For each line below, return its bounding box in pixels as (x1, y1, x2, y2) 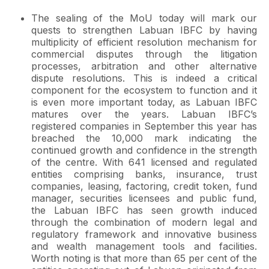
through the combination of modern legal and (31, 216, 257, 228)
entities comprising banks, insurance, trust (31, 168, 257, 180)
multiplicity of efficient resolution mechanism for (31, 36, 257, 48)
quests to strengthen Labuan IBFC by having (31, 24, 257, 36)
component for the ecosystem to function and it (31, 84, 257, 96)
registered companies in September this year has (31, 120, 257, 132)
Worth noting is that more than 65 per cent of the (31, 252, 257, 264)
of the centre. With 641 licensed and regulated (31, 156, 257, 168)
